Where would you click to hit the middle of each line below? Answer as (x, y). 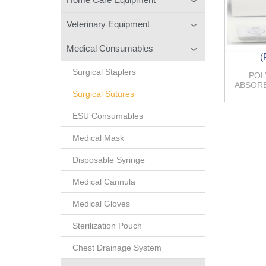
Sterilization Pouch (107, 225)
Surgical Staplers (104, 72)
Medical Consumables (110, 48)
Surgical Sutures (103, 94)
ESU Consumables (108, 115)
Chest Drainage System (117, 247)
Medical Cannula (104, 181)
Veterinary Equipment (108, 24)
